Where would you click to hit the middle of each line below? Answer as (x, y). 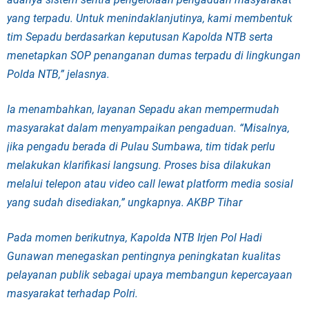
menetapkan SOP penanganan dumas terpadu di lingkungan (154, 56)
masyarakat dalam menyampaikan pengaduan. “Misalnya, (148, 128)
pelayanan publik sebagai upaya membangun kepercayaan (150, 275)
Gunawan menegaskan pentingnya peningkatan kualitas (144, 256)
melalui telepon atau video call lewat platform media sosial (150, 184)
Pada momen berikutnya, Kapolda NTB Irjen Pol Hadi (134, 238)
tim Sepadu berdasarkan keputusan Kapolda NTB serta (140, 37)
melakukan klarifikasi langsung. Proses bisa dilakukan (139, 165)
